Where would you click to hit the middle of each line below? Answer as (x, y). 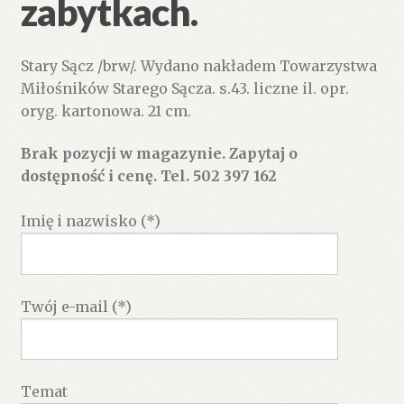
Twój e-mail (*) (76, 306)
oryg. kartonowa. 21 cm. (106, 110)
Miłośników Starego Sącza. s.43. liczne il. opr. (184, 88)
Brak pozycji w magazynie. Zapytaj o (159, 154)
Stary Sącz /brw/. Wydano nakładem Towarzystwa (198, 65)
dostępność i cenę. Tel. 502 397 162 (148, 176)
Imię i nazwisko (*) (90, 221)
